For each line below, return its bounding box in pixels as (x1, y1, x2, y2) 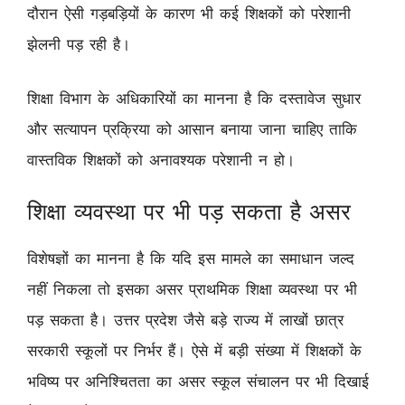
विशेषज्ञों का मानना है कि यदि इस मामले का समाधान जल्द (27, 250, 354, 268)
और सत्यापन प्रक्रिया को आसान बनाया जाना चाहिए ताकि (27, 119, 357, 138)
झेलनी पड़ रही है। (27, 35, 130, 54)
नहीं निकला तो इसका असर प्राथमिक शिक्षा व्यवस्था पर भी (27, 280, 357, 299)
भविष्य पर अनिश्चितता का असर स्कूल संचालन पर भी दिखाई (27, 372, 369, 391)
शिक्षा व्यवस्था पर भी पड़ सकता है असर (27, 198, 351, 226)
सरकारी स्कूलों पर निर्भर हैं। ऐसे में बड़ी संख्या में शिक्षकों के (27, 342, 362, 361)
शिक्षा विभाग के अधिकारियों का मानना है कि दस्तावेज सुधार (27, 89, 361, 108)
